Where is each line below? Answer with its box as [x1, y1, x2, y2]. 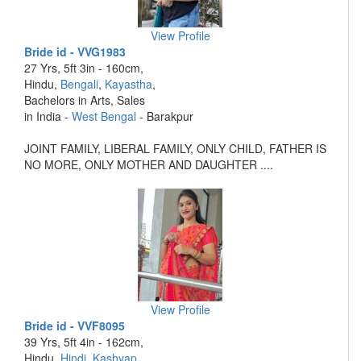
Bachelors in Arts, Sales [24, 92, 145, 108]
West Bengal [72, 108, 136, 124]
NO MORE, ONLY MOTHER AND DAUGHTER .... [24, 156, 273, 172]
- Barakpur [136, 108, 193, 124]
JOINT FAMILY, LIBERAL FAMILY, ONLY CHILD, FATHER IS [24, 140, 326, 156]
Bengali [60, 76, 98, 92]
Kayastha [105, 76, 152, 92]
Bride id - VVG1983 [24, 44, 126, 60]
